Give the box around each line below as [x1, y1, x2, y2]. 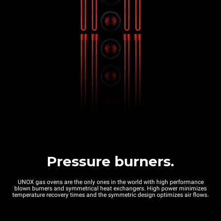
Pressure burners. [47, 152, 174, 170]
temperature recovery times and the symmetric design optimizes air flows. [12, 191, 209, 198]
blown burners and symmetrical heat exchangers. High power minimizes [14, 184, 207, 192]
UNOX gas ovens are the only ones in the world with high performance [17, 178, 204, 185]
